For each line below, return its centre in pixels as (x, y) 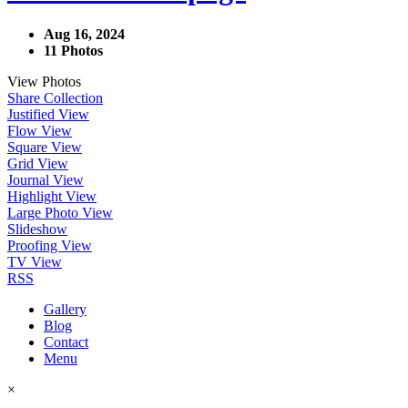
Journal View (46, 179)
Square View (45, 147)
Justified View (48, 114)
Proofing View (50, 245)
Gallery (65, 309)
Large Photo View (60, 212)
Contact (66, 342)
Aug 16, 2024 (84, 34)
